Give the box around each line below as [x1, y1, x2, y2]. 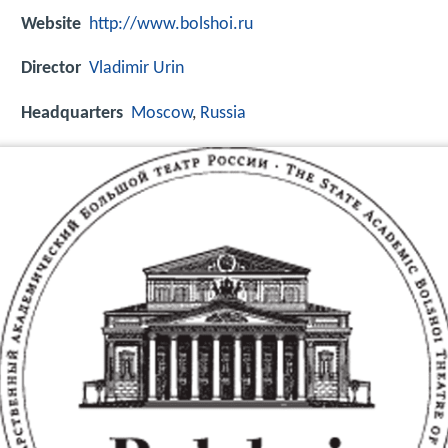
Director [21, 59, 81, 79]
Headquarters [21, 103, 123, 123]
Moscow [131, 103, 192, 123]
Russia [200, 103, 246, 123]
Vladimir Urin [89, 59, 184, 79]
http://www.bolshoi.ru [89, 15, 253, 35]
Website [21, 15, 81, 35]
